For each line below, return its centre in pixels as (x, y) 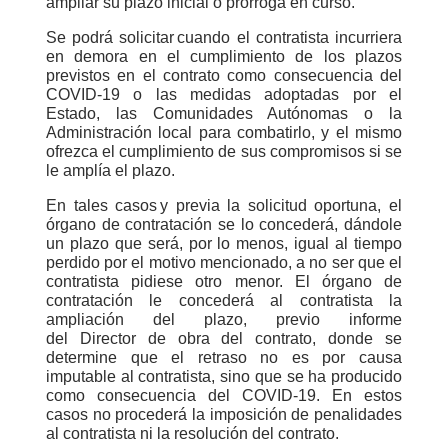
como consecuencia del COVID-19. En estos (224, 395)
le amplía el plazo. (110, 170)
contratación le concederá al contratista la (224, 300)
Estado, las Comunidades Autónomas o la (224, 113)
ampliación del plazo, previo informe (224, 319)
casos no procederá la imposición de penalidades (224, 414)
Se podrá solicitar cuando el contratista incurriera (224, 37)
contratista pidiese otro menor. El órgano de (224, 281)
